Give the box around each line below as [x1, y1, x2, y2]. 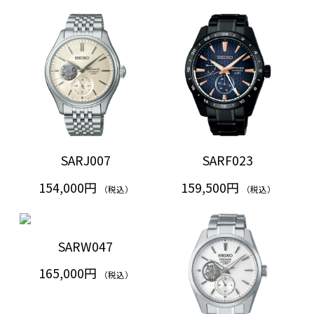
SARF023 [203, 151, 253, 170]
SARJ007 [60, 151, 111, 170]
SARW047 [58, 236, 113, 255]
